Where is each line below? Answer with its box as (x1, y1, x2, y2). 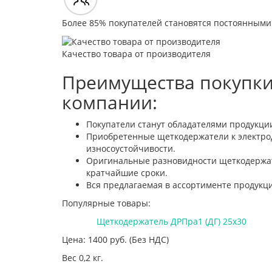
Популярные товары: (62, 197, 151, 209)
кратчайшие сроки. (86, 166, 168, 178)
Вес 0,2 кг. (62, 251, 103, 263)
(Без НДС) (129, 233, 169, 245)
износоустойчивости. (86, 142, 175, 154)
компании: (62, 89, 157, 115)
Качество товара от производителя (62, 47, 211, 59)
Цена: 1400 (62, 233, 110, 245)
